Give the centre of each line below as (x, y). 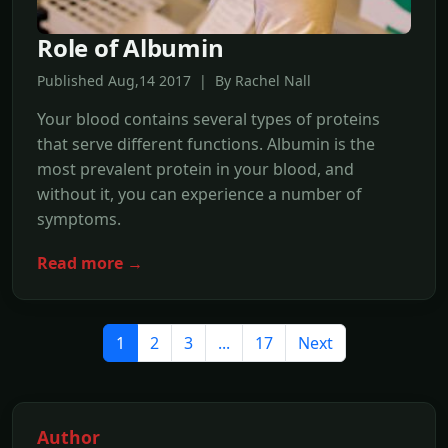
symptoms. (79, 218)
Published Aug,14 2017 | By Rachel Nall (174, 80)
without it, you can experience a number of (199, 193)
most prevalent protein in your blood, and (195, 168)
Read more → (90, 262)
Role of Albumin (130, 47)
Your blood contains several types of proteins (208, 118)
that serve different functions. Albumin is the (206, 143)
